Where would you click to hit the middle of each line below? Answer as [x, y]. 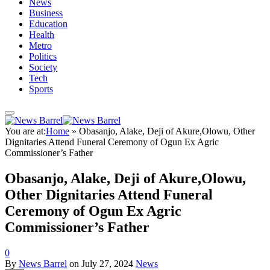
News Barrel [43, 263]
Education [48, 24]
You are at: [25, 131]
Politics [43, 56]
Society [43, 67]
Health [42, 35]
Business [46, 13]
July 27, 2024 [107, 263]
